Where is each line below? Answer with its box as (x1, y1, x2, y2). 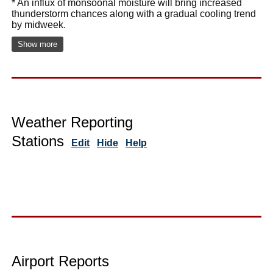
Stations (12, 132, 64, 149)
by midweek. (12, 19, 66, 30)
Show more (18, 39, 57, 49)
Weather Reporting (12, 113, 133, 130)
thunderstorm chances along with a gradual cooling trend (12, 8, 256, 19)
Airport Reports (12, 252, 109, 269)
